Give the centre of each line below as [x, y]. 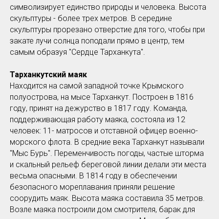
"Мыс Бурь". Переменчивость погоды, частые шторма [107, 153]
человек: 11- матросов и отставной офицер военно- [104, 131]
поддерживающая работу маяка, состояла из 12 [98, 119]
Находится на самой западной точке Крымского [97, 86]
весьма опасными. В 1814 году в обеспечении [93, 175]
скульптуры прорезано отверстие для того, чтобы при [107, 29]
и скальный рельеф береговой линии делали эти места [108, 164]
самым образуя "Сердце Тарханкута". [77, 52]
